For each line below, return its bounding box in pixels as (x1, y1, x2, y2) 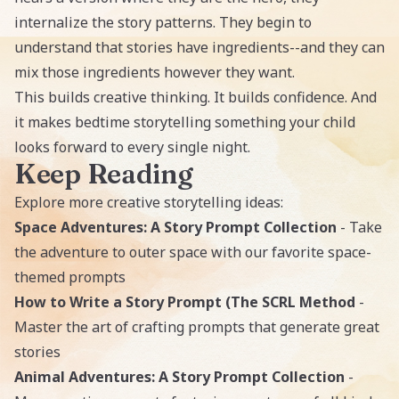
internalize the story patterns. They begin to (14, 12, 312, 32)
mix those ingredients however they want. (14, 62, 295, 82)
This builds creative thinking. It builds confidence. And (14, 87, 377, 107)
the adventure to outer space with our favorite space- (14, 242, 371, 262)
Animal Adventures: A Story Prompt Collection (14, 367, 345, 387)
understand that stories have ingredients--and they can (14, 37, 385, 57)
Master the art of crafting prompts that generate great (14, 317, 379, 337)
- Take (337, 217, 382, 237)
